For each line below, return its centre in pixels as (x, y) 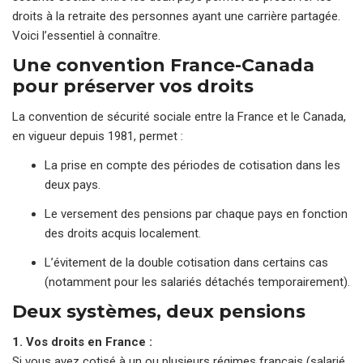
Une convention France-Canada (163, 65)
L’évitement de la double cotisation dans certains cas (186, 262)
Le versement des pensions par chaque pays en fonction (196, 214)
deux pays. (73, 184)
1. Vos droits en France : (82, 342)
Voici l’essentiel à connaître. (86, 35)
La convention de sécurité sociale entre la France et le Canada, (179, 116)
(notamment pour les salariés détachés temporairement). (197, 282)
